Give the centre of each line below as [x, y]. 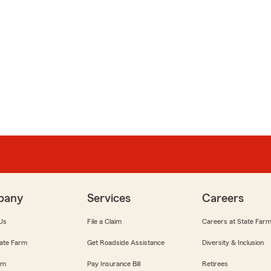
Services [109, 199]
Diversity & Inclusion [233, 243]
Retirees [215, 264]
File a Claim [104, 222]
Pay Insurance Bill [114, 264]
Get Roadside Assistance [126, 243]
